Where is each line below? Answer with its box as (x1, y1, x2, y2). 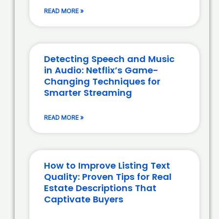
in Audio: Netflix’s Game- (44, 64, 158, 77)
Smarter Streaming (44, 87, 132, 99)
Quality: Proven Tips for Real (44, 171, 172, 183)
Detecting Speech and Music (44, 53, 175, 66)
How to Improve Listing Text (44, 159, 170, 172)
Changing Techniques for (44, 75, 160, 88)
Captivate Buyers (44, 193, 123, 206)
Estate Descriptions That (44, 182, 156, 195)
